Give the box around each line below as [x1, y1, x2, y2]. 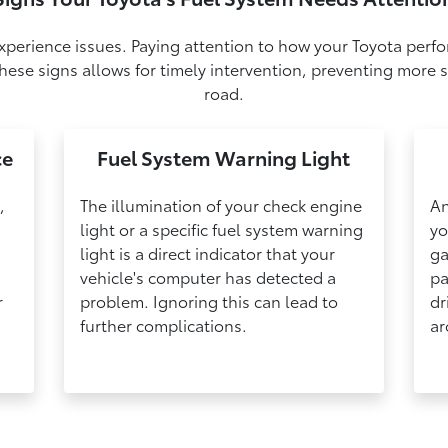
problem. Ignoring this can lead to [80, 289, 339, 313]
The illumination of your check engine [80, 193, 363, 217]
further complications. [80, 313, 248, 337]
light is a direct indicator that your [80, 241, 336, 265]
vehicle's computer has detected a [80, 265, 337, 289]
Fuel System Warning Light [97, 143, 351, 172]
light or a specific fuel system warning [80, 217, 364, 241]
